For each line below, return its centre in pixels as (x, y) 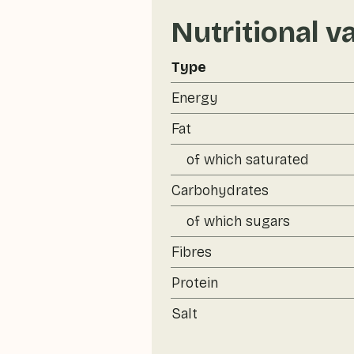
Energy (195, 98)
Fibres (192, 252)
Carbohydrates (220, 190)
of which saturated (248, 160)
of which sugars (238, 221)
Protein (195, 283)
